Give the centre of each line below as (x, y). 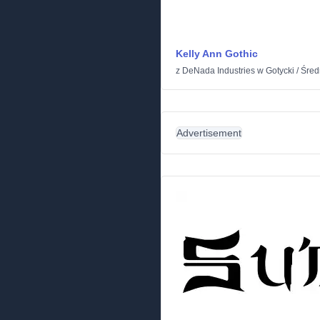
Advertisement (209, 133)
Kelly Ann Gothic (217, 54)
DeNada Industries (219, 71)
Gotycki (280, 71)
